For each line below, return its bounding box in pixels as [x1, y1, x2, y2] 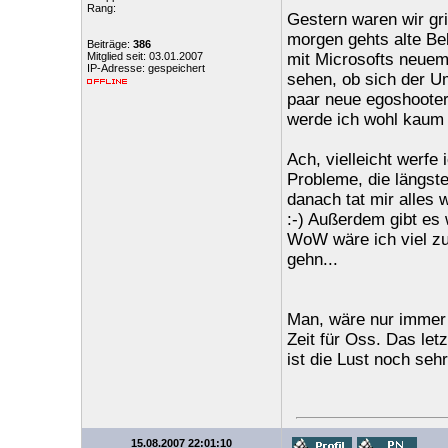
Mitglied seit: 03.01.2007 [86, 50, 203, 62]
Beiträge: [86, 38, 133, 50]
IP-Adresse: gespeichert [86, 62, 205, 74]
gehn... [286, 250, 338, 269]
